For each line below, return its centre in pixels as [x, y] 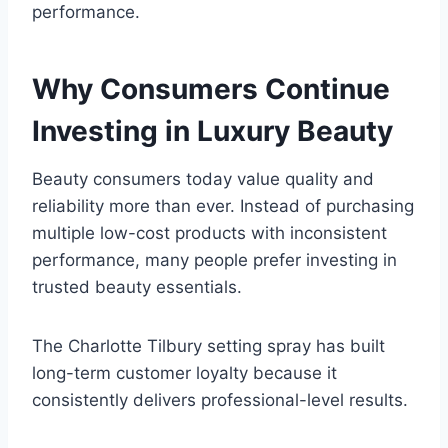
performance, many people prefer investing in [214, 260]
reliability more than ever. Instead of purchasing [223, 206]
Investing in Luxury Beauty [212, 131]
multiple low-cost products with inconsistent [209, 233]
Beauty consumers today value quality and [203, 179]
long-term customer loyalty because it [184, 373]
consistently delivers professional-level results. [220, 400]
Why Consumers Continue [211, 89]
